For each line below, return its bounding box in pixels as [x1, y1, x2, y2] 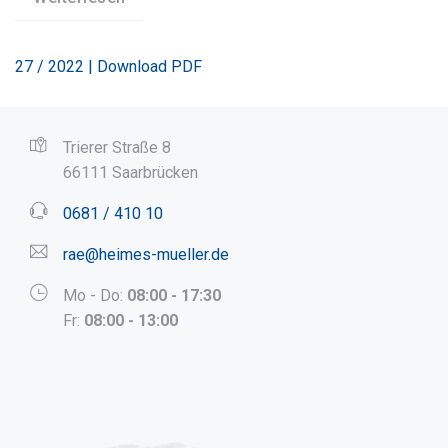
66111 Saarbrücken [63, 163, 198, 183]
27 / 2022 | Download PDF [15, 57, 202, 77]
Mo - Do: [63, 286, 127, 306]
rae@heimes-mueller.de [63, 245, 229, 265]
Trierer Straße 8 [63, 138, 171, 158]
